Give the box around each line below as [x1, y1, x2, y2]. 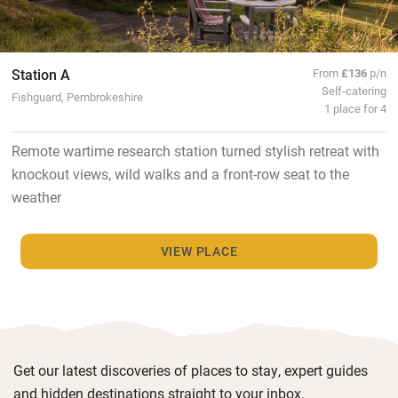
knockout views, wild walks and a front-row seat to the [11, 163, 349, 183]
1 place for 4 [324, 99, 387, 115]
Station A [11, 64, 70, 84]
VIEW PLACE [160, 242, 238, 259]
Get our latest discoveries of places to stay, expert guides [13, 360, 368, 379]
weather [11, 187, 61, 206]
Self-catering [322, 82, 387, 98]
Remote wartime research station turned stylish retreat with [11, 140, 379, 160]
